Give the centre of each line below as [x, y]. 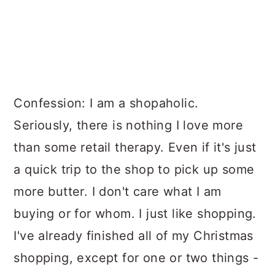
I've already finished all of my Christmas [134, 236]
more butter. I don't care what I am [118, 192]
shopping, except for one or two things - [136, 258]
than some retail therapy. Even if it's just [135, 148]
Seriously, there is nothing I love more [128, 126]
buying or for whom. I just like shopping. [135, 214]
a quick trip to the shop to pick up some [134, 170]
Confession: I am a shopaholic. [106, 103]
